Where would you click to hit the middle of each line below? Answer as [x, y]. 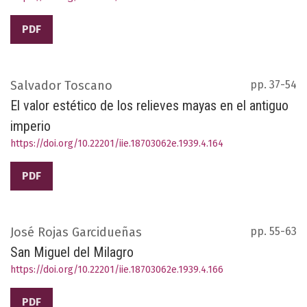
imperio [30, 126]
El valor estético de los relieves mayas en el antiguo [149, 106]
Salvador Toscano [61, 86]
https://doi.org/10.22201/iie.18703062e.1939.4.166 [117, 270]
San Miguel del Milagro [72, 253]
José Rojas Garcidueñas [76, 233]
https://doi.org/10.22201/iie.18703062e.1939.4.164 [117, 144]
